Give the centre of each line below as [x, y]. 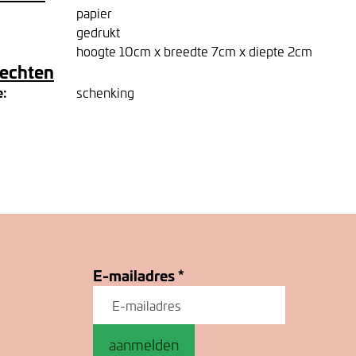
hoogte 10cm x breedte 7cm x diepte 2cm [194, 51]
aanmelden [144, 344]
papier [94, 13]
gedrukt [98, 32]
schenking [105, 92]
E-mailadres [136, 275]
